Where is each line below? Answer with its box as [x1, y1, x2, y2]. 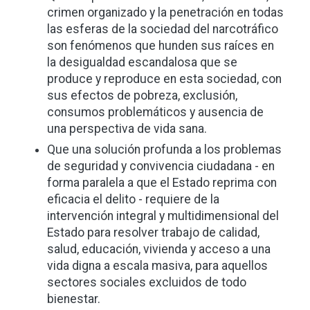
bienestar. [47, 292, 100, 307]
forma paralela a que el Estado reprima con [47, 176, 277, 190]
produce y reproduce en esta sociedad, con [47, 71, 282, 86]
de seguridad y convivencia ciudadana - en [47, 159, 275, 174]
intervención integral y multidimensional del [47, 209, 279, 224]
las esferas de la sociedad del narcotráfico [47, 21, 278, 36]
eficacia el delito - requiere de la [47, 192, 219, 207]
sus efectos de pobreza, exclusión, [47, 88, 237, 102]
